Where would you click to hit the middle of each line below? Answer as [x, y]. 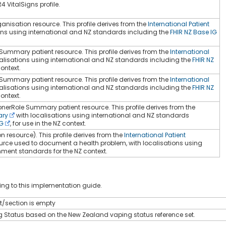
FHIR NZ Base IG [193, 32]
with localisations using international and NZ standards [102, 115]
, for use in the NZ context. [48, 123]
